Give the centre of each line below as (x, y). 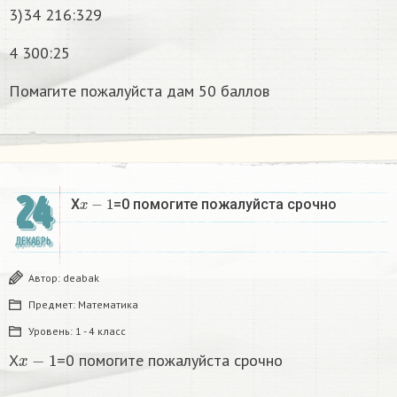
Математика (108, 304)
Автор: (46, 277)
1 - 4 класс (101, 331)
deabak (81, 277)
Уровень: (52, 331)
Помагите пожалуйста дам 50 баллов (139, 90)
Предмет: (53, 304)
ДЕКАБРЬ (33, 241)
